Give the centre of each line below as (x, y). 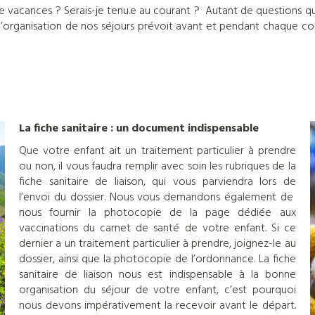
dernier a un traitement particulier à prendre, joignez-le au (157, 244)
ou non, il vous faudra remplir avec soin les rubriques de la (157, 167)
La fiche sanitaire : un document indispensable (141, 129)
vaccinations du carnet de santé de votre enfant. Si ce (157, 229)
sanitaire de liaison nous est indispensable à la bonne (157, 275)
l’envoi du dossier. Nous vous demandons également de (157, 198)
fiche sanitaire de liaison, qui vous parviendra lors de (157, 182)
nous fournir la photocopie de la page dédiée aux (157, 213)
